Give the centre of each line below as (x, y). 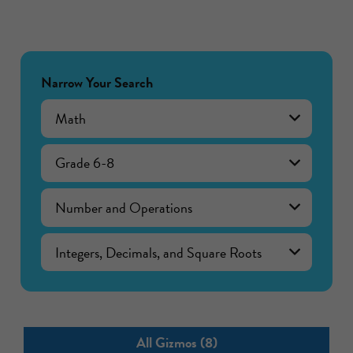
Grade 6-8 (70, 153)
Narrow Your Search (97, 82)
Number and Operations (109, 198)
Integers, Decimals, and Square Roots (143, 242)
